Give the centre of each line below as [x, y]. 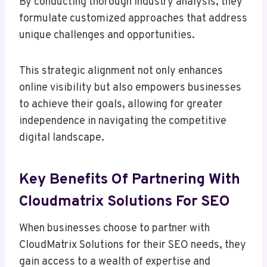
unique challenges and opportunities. [107, 36]
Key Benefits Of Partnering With [130, 180]
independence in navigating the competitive [123, 122]
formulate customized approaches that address [133, 19]
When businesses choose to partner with [114, 229]
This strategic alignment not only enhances [121, 72]
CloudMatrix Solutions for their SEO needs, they [133, 246]
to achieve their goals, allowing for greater [121, 105]
